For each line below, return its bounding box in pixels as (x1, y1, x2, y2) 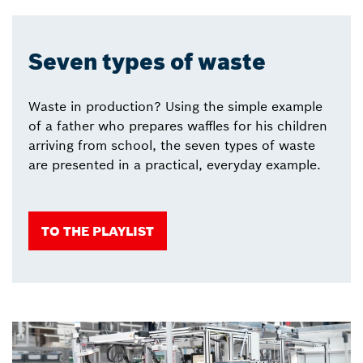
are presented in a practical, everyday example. (28, 156, 321, 173)
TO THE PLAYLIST (41, 222, 154, 239)
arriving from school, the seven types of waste (28, 136, 315, 153)
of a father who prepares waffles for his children (28, 117, 327, 134)
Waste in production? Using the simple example (28, 97, 322, 114)
